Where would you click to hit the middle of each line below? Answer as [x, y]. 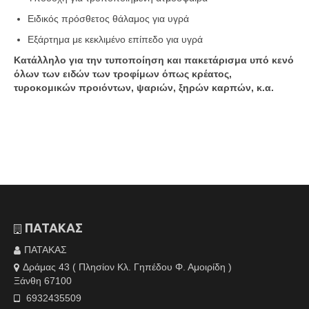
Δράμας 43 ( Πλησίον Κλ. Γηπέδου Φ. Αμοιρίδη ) [127, 267]
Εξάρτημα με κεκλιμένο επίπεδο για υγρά [115, 40]
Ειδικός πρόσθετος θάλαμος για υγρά [108, 19]
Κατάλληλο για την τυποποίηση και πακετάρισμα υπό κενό [154, 60]
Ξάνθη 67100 [43, 281]
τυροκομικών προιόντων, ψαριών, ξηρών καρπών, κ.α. [144, 88]
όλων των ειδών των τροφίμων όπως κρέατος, [123, 74]
